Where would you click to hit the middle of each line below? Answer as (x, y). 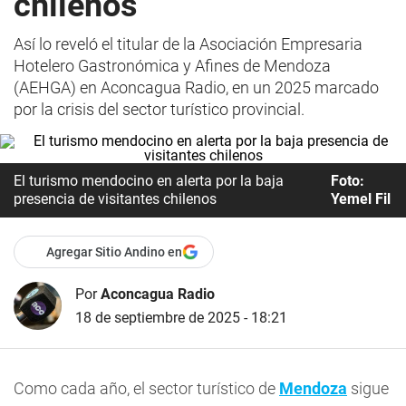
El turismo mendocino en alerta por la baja (149, 181)
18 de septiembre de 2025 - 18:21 (181, 317)
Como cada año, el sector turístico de (146, 388)
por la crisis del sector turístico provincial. (159, 109)
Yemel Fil (360, 199)
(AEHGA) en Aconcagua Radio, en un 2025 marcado (196, 87)
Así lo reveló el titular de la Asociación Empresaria (188, 44)
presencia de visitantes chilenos (115, 199)
